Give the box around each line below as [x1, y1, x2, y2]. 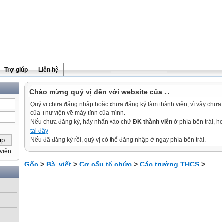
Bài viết [46, 160, 71, 168]
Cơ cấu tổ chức [79, 160, 132, 168]
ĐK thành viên [133, 118, 172, 125]
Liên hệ [38, 66, 58, 73]
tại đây [30, 127, 48, 134]
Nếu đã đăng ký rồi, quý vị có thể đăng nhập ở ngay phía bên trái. [30, 136, 206, 143]
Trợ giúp [4, 66, 28, 73]
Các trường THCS [140, 160, 199, 168]
